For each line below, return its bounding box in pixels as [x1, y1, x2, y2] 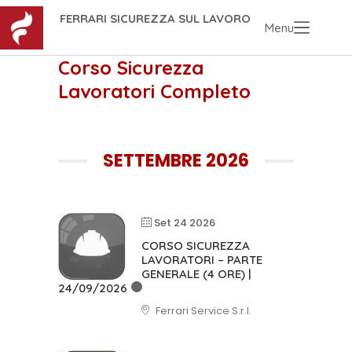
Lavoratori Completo [58, 79, 251, 103]
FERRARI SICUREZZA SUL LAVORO [59, 11, 251, 27]
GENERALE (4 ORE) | [141, 266, 251, 281]
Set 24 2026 [154, 215, 215, 230]
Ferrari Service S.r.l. [153, 303, 251, 318]
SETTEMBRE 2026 [103, 148, 249, 173]
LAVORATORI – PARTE [141, 252, 262, 267]
